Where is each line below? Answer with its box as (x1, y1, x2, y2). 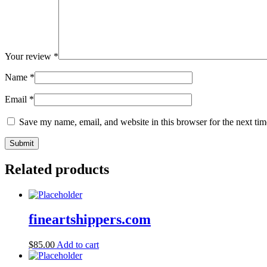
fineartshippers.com (29, 212, 151, 228)
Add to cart (57, 240, 99, 250)
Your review (5, 51, 54, 61)
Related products (5, 161, 109, 177)
